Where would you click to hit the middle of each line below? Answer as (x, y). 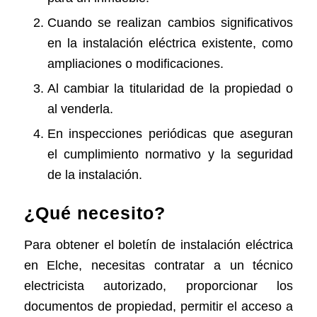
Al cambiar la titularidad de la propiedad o (170, 89)
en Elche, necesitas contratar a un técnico (158, 266)
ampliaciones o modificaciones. (135, 64)
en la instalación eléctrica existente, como (170, 44)
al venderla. (80, 109)
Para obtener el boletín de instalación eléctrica (158, 245)
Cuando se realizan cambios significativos (170, 23)
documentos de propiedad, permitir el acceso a (158, 307)
